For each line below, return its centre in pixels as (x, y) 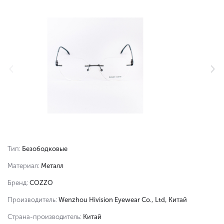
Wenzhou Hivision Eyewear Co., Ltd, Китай (123, 200)
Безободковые (45, 149)
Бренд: (18, 183)
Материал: (24, 166)
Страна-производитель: (45, 217)
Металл (52, 166)
